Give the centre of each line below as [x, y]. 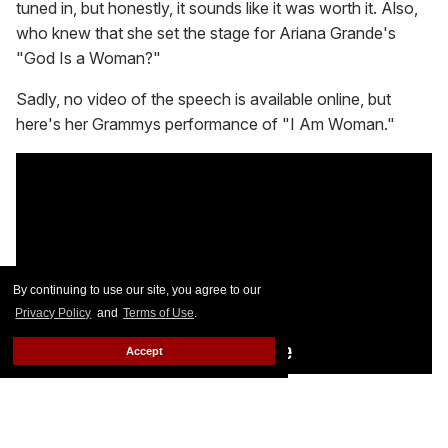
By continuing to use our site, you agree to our [137, 290]
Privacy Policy [53, 313]
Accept [144, 350]
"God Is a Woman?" [88, 58]
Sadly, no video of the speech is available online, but [203, 99]
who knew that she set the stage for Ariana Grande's [206, 33]
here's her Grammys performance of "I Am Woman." [205, 124]
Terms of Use [159, 313]
